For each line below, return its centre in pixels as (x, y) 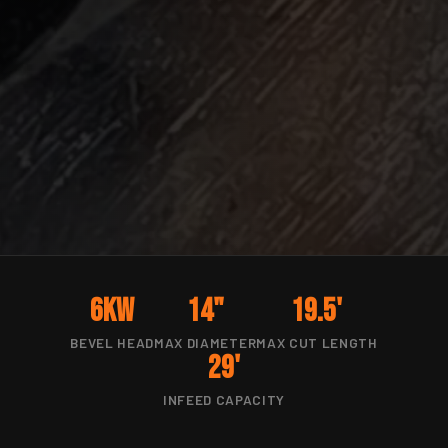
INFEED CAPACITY (224, 400)
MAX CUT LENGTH (317, 343)
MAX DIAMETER (205, 343)
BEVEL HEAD (112, 343)
